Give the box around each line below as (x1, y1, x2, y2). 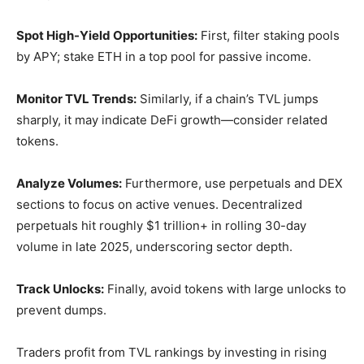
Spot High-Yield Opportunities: (16, 28, 197, 43)
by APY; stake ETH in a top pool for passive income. (16, 49, 311, 64)
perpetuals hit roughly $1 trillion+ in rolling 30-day (16, 218, 306, 233)
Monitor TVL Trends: (16, 91, 136, 106)
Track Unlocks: (16, 281, 104, 297)
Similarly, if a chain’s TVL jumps (136, 91, 318, 106)
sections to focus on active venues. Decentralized (16, 197, 302, 212)
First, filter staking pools (197, 28, 340, 43)
